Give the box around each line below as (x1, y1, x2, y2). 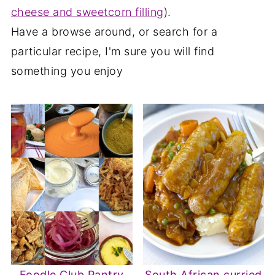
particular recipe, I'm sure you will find (10, 45, 215, 58)
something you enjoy (10, 64, 123, 77)
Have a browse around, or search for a (10, 25, 218, 38)
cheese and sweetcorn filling (10, 6, 164, 18)
